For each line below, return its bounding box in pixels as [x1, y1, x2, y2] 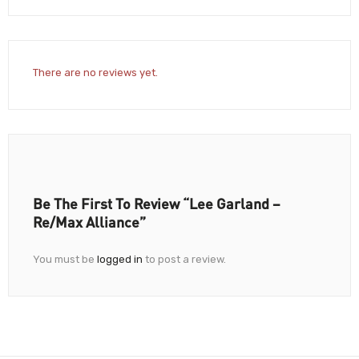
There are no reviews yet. [33, 67, 158, 79]
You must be [33, 253, 97, 266]
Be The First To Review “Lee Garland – [33, 195, 280, 213]
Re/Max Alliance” [33, 213, 146, 232]
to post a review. [143, 253, 226, 266]
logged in [97, 253, 143, 266]
